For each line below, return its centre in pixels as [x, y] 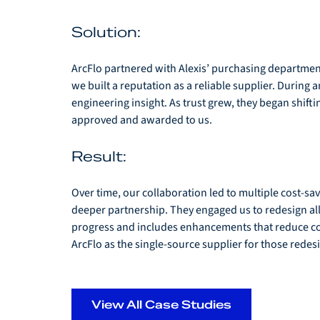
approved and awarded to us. [143, 120]
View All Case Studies [162, 304]
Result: [101, 156]
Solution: [108, 32]
